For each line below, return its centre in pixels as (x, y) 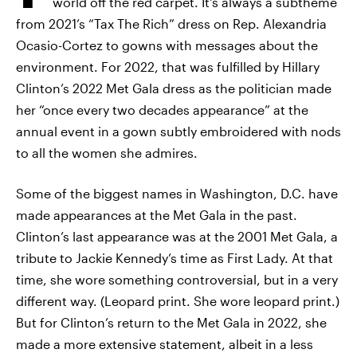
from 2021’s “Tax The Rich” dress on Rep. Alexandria (171, 24)
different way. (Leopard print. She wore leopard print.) (178, 301)
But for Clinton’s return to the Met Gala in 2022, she (171, 322)
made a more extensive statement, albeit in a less (165, 344)
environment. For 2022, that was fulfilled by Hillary (168, 67)
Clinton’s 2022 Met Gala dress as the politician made (174, 88)
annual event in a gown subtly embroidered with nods (178, 131)
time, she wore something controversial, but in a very (177, 279)
